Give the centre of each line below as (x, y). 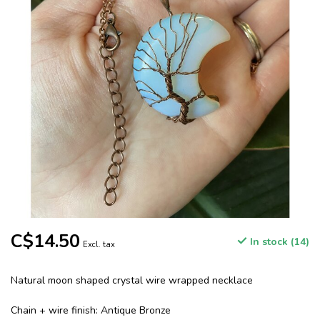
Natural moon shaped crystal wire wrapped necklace (132, 281)
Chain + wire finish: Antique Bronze (91, 311)
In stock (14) (278, 242)
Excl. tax (99, 245)
